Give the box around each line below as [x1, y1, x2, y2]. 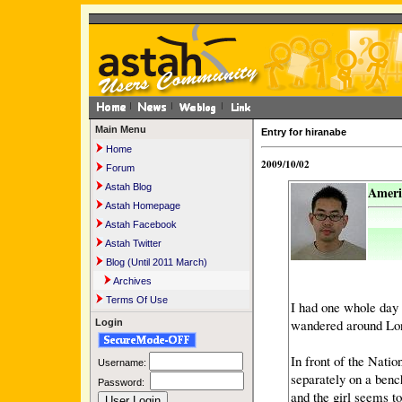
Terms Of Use [103, 294, 168, 305]
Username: [98, 357, 149, 369]
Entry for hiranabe [261, 127, 346, 137]
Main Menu [95, 124, 146, 135]
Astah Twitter [103, 238, 162, 249]
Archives [111, 275, 152, 286]
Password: [98, 377, 147, 389]
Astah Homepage [103, 200, 180, 211]
